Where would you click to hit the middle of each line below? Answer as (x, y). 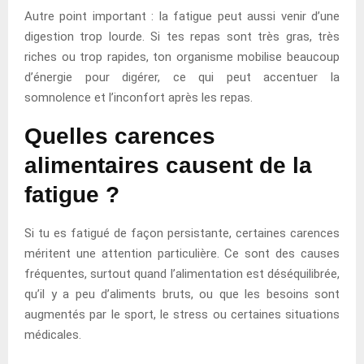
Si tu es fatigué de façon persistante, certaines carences (182, 233)
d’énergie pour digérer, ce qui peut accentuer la (182, 77)
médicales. (53, 334)
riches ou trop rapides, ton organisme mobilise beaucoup (182, 56)
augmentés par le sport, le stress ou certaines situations (182, 314)
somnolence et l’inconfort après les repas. (139, 97)
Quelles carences (120, 136)
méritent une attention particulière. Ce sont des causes (182, 253)
